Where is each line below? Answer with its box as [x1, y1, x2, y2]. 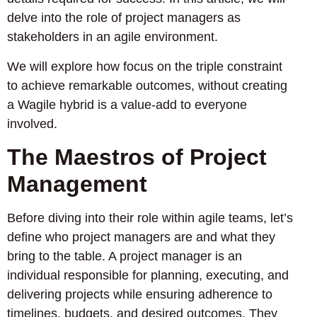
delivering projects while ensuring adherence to [7, 287, 272, 302]
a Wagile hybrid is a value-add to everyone [7, 97, 247, 112]
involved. [7, 116, 57, 131]
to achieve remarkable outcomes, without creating [7, 78, 287, 93]
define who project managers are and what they [7, 230, 275, 245]
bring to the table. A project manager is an [7, 249, 242, 264]
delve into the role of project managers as [7, 11, 241, 25]
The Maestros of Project [7, 144, 267, 171]
